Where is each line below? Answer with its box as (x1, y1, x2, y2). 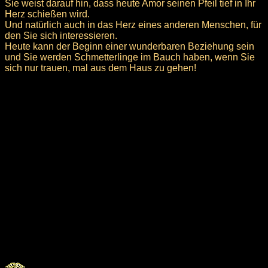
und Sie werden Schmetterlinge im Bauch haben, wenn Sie (5, 51, 255, 62)
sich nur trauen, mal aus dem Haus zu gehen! (5, 62, 196, 73)
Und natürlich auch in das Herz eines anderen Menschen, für (5, 19, 261, 30)
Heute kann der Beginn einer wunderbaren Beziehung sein (5, 41, 254, 51)
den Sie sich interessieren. (5, 30, 117, 41)
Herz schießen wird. (5, 8, 90, 19)
